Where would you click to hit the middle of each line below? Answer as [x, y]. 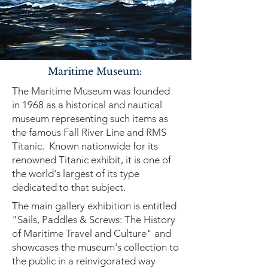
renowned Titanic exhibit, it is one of [92, 160]
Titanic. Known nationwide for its [85, 146]
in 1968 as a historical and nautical [87, 105]
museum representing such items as [90, 118]
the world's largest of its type [76, 173]
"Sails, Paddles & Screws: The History [94, 220]
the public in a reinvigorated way [84, 261]
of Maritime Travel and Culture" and [93, 233]
